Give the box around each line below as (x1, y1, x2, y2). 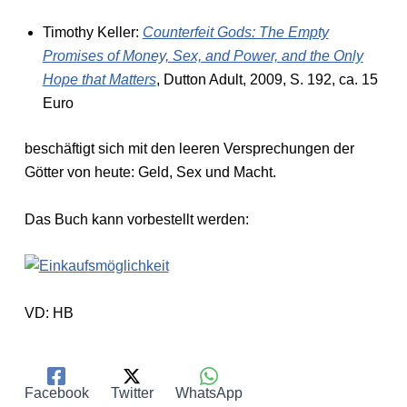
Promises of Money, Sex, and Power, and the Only (42, 48, 363, 65)
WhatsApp (174, 384, 243, 401)
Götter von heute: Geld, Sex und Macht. (24, 164, 276, 181)
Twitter (110, 384, 154, 401)
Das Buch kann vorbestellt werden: (24, 211, 249, 227)
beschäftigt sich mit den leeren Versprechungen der (24, 141, 354, 157)
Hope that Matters (42, 72, 156, 88)
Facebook (24, 384, 89, 401)
